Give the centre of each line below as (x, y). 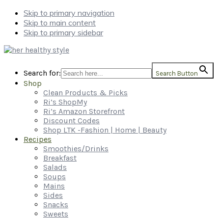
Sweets (56, 214)
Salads (55, 167)
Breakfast (60, 158)
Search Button (177, 73)
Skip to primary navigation (69, 13)
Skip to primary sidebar (63, 32)
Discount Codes (71, 121)
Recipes (38, 139)
